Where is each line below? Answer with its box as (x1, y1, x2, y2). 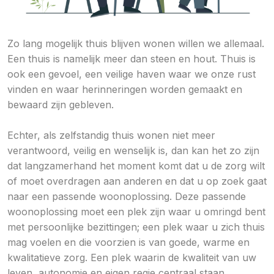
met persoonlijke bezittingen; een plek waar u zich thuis (7, 221, 265, 234)
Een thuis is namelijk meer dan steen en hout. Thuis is (7, 53, 256, 65)
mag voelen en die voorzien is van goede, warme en (7, 236, 250, 249)
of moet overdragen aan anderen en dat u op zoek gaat (7, 175, 267, 188)
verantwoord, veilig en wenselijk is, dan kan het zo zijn (7, 144, 259, 157)
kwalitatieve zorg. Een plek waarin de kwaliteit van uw (7, 251, 256, 264)
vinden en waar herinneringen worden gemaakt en (7, 83, 242, 96)
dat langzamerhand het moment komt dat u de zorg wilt (7, 160, 265, 172)
